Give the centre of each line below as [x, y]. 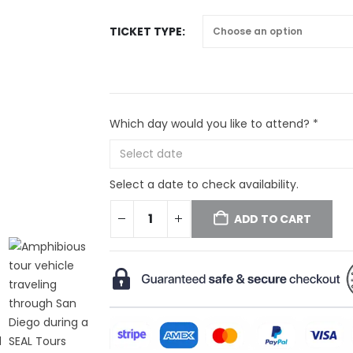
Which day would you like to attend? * [214, 123]
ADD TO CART [272, 219]
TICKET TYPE [145, 31]
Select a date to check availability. [204, 184]
